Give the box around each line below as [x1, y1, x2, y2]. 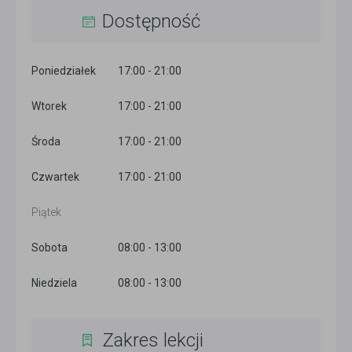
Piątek [31, 206, 61, 218]
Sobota [31, 241, 68, 254]
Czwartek [31, 170, 79, 183]
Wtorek [31, 100, 67, 112]
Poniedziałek [31, 64, 96, 77]
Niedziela [31, 277, 77, 289]
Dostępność [102, 10, 200, 32]
